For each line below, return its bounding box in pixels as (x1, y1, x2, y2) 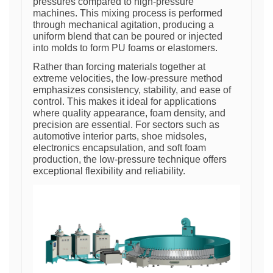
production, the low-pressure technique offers (33, 154, 227, 165)
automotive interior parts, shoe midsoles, (33, 131, 207, 141)
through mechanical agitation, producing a (33, 19, 214, 30)
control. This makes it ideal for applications (33, 96, 216, 107)
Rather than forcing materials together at (33, 62, 205, 72)
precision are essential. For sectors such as (33, 119, 219, 130)
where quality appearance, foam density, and (33, 108, 225, 118)
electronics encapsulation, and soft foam (33, 143, 206, 153)
